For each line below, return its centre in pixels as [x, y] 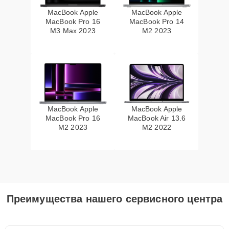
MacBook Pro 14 [157, 21]
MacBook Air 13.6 [157, 118]
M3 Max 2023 [73, 31]
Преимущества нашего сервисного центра [114, 199]
